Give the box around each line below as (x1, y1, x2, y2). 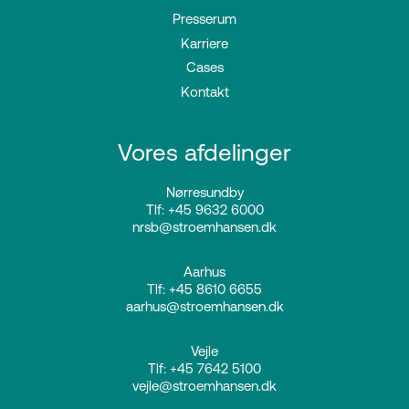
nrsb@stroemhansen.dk (132, 219, 277, 236)
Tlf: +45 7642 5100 (148, 361, 261, 377)
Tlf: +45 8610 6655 (147, 281, 262, 298)
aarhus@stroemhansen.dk (125, 299, 284, 315)
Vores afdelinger (118, 138, 291, 166)
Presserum (173, 11, 236, 27)
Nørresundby (165, 184, 244, 201)
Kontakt (180, 83, 229, 100)
